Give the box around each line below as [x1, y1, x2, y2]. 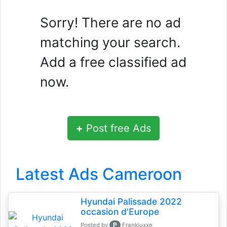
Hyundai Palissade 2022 [80, 196, 182, 207]
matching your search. [40, 34, 180, 50]
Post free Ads [83, 122, 151, 134]
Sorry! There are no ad [40, 15, 181, 30]
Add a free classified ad [40, 54, 186, 70]
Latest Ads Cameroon [16, 164, 182, 184]
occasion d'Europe [80, 206, 159, 217]
